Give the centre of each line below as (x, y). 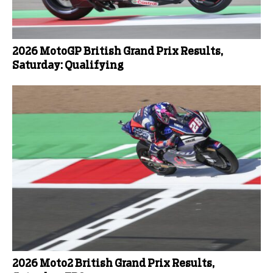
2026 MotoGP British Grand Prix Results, (118, 51)
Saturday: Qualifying (68, 66)
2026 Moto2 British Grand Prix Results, (113, 264)
